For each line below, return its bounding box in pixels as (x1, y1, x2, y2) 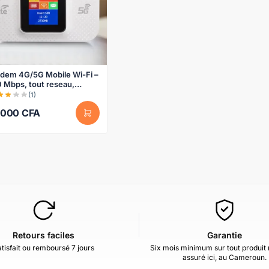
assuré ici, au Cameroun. (183, 252, 267, 262)
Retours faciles (12, 229, 74, 240)
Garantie (207, 229, 242, 240)
